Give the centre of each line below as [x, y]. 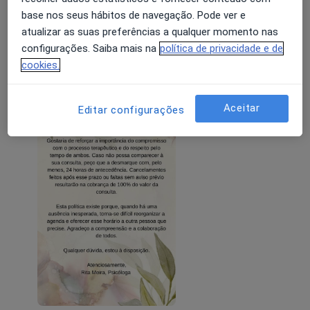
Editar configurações [131, 110]
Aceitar [241, 108]
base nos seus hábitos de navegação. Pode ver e [134, 15]
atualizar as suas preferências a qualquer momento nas [150, 31]
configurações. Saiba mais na [89, 48]
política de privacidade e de [222, 48]
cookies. [41, 65]
